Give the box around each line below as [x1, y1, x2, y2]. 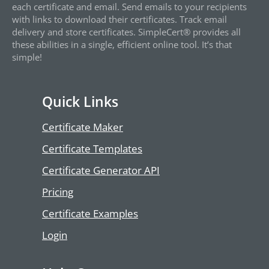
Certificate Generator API [42, 163, 160, 178]
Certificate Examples [42, 207, 138, 221]
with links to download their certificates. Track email [12, 13, 227, 25]
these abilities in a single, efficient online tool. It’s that [12, 38, 232, 50]
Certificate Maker [42, 120, 123, 134]
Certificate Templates [42, 142, 142, 156]
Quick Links [42, 92, 118, 112]
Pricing [42, 185, 73, 199]
